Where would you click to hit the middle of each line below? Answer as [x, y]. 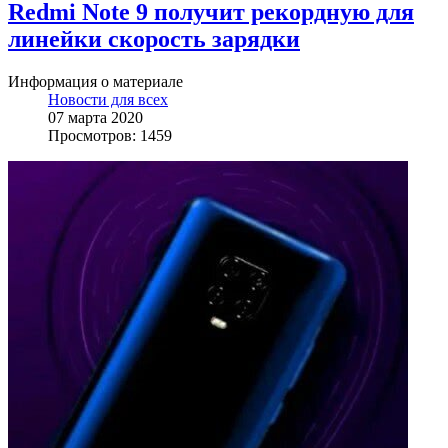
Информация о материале [95, 82]
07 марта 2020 [95, 118]
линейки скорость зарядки [154, 39]
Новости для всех [108, 100]
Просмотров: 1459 [110, 136]
